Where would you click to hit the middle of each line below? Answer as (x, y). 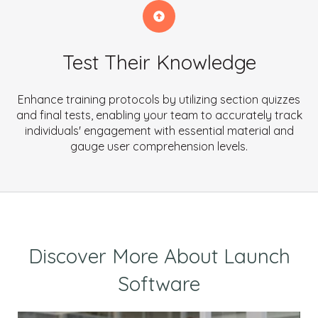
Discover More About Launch (159, 256)
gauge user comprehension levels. (159, 147)
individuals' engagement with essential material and (159, 131)
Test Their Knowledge (159, 62)
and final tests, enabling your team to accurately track (159, 115)
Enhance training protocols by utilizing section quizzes (159, 100)
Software (159, 283)
